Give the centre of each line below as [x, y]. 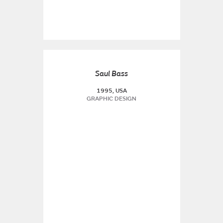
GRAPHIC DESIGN [111, 99]
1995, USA [111, 91]
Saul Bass [111, 74]
